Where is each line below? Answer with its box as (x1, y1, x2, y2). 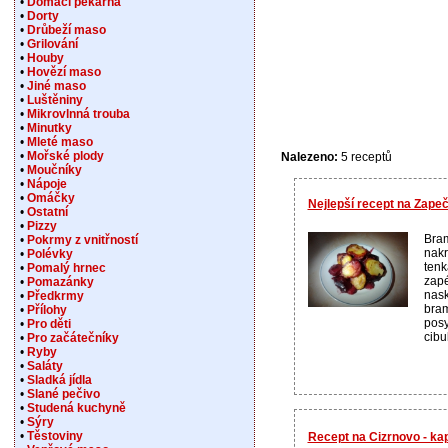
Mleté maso (26, 135, 93, 149)
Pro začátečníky (26, 331, 119, 345)
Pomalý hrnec (26, 261, 106, 275)
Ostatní (26, 205, 68, 219)
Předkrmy (26, 289, 84, 303)
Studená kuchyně (26, 401, 126, 415)
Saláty (26, 359, 63, 373)
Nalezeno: (280, 149, 338, 164)
